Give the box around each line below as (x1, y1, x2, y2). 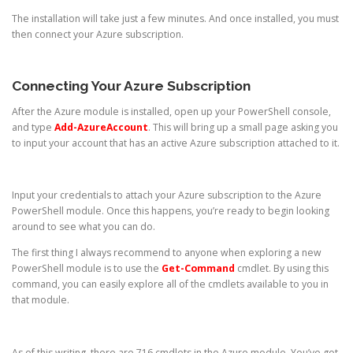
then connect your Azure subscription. (12, 27, 184, 41)
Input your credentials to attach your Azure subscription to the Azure (12, 188, 321, 203)
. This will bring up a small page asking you (148, 120, 338, 134)
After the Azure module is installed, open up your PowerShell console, (12, 104, 331, 118)
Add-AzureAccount (54, 120, 148, 134)
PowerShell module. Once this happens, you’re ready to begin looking (12, 204, 329, 218)
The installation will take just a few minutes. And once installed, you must (12, 11, 339, 25)
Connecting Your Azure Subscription (12, 77, 251, 94)
